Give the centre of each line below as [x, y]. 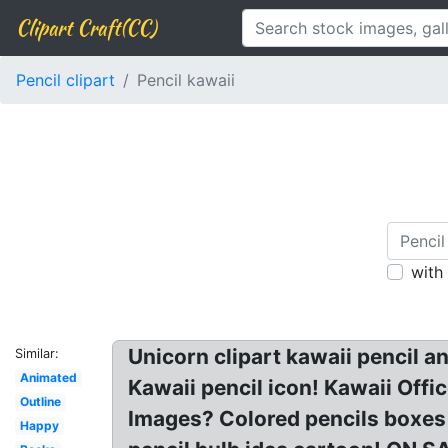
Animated [48, 377]
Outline [40, 401]
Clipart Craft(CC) [86, 27]
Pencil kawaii [186, 80]
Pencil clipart [65, 80]
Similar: [37, 353]
